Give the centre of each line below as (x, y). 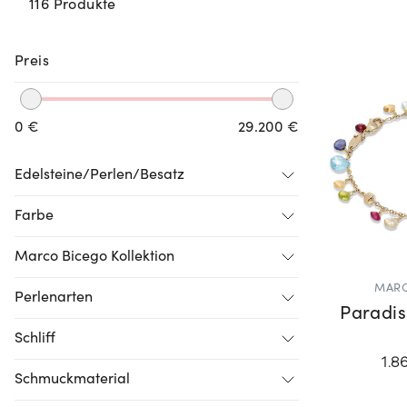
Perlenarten (54, 298)
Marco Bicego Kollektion (94, 257)
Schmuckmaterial (72, 379)
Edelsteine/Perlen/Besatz (99, 175)
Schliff (35, 338)
